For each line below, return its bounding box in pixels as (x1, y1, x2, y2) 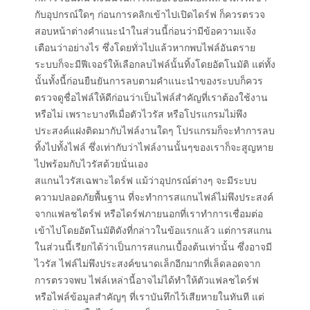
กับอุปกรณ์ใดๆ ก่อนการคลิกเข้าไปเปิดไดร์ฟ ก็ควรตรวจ (35, 10, 265, 21)
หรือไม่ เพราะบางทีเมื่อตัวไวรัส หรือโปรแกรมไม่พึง (35, 109, 247, 120)
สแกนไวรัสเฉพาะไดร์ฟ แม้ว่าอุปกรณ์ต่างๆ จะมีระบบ (35, 176, 257, 187)
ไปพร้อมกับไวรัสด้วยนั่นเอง (35, 159, 148, 170)
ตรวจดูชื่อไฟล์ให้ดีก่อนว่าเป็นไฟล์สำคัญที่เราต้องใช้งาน (35, 93, 268, 104)
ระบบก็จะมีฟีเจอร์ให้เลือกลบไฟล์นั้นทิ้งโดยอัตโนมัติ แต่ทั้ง (35, 60, 275, 71)
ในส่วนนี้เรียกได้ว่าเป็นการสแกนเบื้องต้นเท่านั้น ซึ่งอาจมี (35, 242, 272, 253)
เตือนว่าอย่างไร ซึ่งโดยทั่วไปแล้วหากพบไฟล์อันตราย (35, 43, 255, 54)
